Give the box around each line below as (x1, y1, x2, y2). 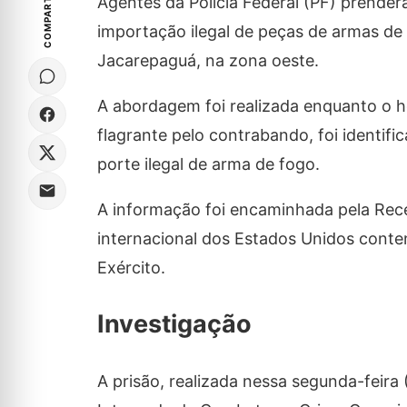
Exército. (96, 258, 165, 277)
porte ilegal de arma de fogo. (96, 154, 320, 174)
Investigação (96, 309, 252, 340)
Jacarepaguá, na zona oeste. (96, 51, 319, 70)
